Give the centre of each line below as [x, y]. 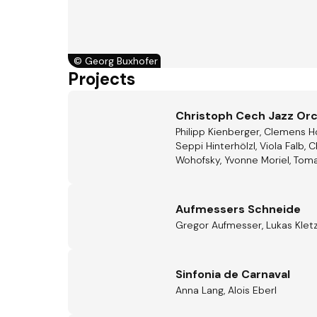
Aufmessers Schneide [238, 209]
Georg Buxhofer [121, 61]
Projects [102, 79]
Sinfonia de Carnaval [233, 274]
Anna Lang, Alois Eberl [226, 290]
